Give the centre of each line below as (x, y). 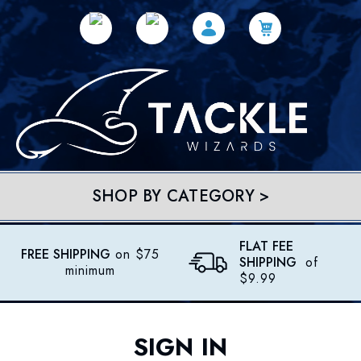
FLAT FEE (266, 247)
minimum (90, 271)
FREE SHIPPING (66, 255)
